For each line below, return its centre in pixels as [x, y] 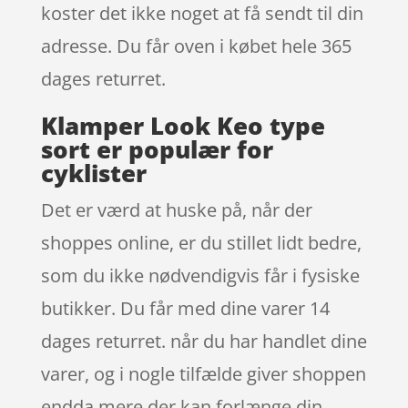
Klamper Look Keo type [183, 125]
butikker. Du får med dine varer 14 [185, 308]
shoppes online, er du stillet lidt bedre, [201, 242]
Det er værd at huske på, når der [176, 209]
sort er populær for [157, 149]
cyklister [93, 173]
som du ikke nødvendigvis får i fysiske [200, 275]
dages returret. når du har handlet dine [204, 341]
